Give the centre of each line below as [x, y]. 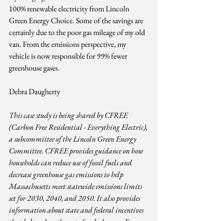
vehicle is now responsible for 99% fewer [69, 56]
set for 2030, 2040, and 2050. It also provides [75, 198]
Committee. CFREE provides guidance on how [77, 151]
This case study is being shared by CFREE [69, 115]
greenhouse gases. [34, 68]
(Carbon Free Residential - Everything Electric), [79, 127]
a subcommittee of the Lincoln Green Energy [73, 139]
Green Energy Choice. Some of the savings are [77, 21]
